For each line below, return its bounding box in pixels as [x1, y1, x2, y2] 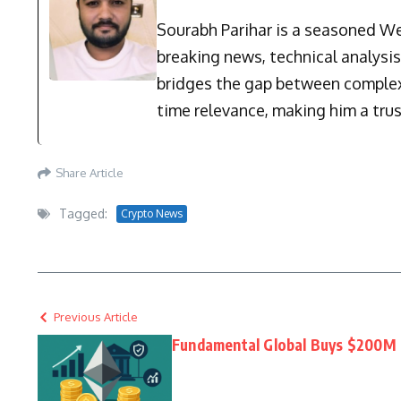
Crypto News [121, 206, 183, 220]
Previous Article [54, 310, 138, 325]
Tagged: [59, 206, 107, 222]
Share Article [55, 165, 124, 180]
